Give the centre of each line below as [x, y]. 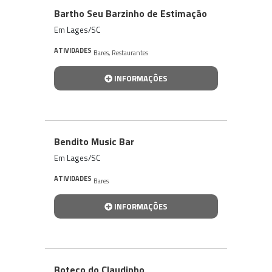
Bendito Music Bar [94, 141]
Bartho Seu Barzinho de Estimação [131, 13]
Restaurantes [130, 53]
